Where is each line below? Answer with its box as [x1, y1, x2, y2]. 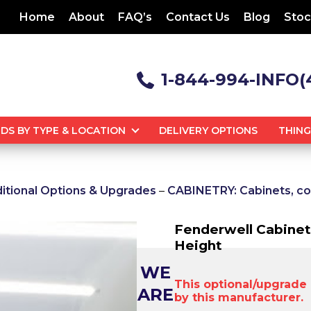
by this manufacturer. [174, 290, 303, 304]
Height [174, 237, 222, 253]
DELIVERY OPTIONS [159, 124, 258, 137]
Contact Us [166, 10, 230, 24]
